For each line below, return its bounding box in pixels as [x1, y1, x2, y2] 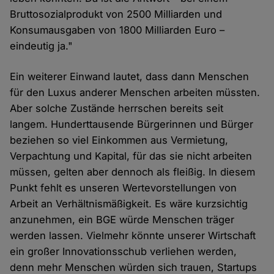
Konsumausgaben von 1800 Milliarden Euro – [10, 24, 225, 37]
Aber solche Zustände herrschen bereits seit [10, 102, 224, 115]
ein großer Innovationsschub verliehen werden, [10, 245, 237, 258]
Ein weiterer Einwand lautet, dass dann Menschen [10, 70, 250, 83]
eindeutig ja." [10, 40, 76, 53]
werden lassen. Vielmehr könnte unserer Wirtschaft [10, 229, 256, 242]
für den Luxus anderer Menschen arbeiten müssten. [10, 86, 261, 99]
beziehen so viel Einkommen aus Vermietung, [10, 134, 229, 147]
